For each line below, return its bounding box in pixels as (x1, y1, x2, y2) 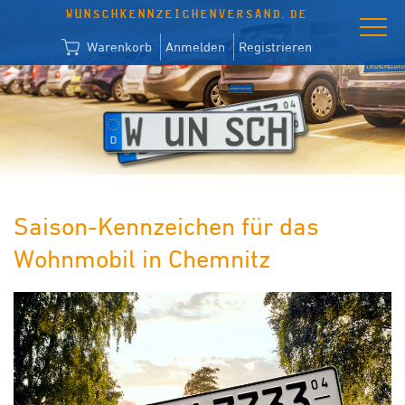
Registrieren (239, 39, 312, 54)
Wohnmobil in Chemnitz (14, 244, 270, 273)
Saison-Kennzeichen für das (14, 212, 319, 240)
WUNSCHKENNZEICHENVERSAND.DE (65, 7, 308, 21)
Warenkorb (83, 39, 152, 54)
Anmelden (165, 39, 225, 54)
